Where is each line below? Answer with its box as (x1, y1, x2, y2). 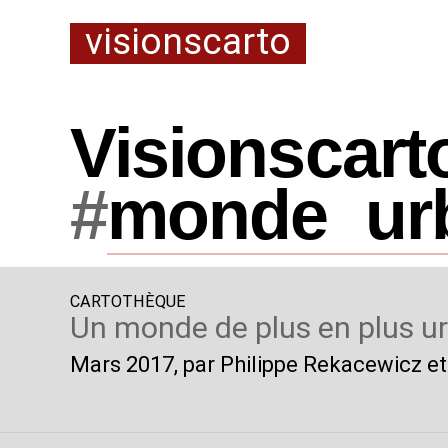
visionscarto (84, 20, 291, 64)
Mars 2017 (69, 351, 174, 377)
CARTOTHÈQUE (69, 292, 186, 312)
